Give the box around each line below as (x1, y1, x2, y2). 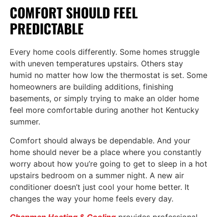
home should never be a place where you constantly (10, 147, 201, 157)
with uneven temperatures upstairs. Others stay (10, 59, 183, 69)
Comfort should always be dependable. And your (10, 135, 190, 145)
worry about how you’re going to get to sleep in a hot (10, 158, 207, 169)
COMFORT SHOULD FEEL (10, 2, 138, 23)
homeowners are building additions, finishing (10, 82, 173, 92)
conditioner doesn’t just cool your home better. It (10, 182, 189, 192)
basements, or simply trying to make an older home (10, 93, 199, 104)
